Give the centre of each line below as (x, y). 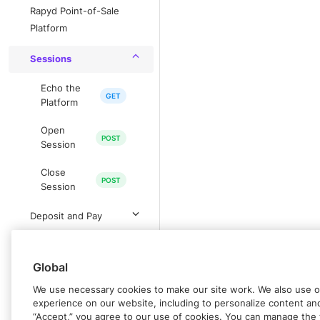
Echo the (61, 88)
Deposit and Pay (66, 216)
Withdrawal (55, 247)
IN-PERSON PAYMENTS (68, 308)
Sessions (51, 59)
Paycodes (51, 277)
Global (50, 267)
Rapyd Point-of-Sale (75, 11)
